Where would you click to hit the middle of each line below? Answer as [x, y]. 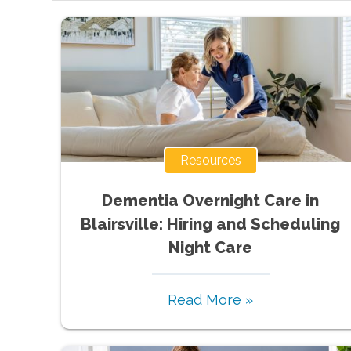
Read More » [211, 299]
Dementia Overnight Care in [211, 200]
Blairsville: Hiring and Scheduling [211, 224]
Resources [210, 160]
